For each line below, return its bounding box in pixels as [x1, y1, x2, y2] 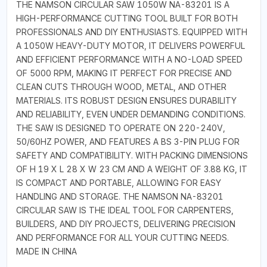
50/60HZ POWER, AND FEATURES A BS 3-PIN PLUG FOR [15, 136, 240, 147]
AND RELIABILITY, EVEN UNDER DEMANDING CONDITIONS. [15, 108, 246, 119]
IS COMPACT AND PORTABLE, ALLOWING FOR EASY [15, 177, 221, 188]
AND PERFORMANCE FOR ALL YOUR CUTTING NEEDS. [15, 232, 229, 243]
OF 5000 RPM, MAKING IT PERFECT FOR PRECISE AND [15, 67, 232, 78]
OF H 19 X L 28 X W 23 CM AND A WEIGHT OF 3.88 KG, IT [15, 163, 247, 174]
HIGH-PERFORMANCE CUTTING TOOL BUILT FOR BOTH [15, 13, 238, 23]
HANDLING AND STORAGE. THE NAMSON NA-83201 [15, 191, 223, 201]
